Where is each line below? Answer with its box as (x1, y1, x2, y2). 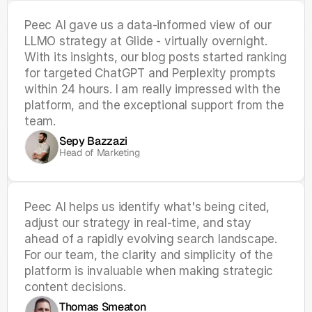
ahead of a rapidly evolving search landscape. (24, 232, 277, 246)
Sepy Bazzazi (59, 134, 128, 148)
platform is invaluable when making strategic (24, 264, 274, 278)
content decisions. (24, 280, 126, 294)
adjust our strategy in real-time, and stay (24, 216, 251, 230)
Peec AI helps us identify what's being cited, (24, 200, 270, 214)
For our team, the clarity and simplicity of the (24, 248, 273, 262)
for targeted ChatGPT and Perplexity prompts (24, 66, 276, 80)
